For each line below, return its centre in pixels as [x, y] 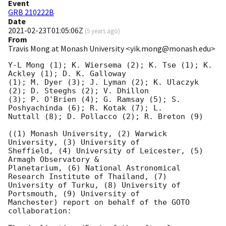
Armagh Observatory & [53, 160]
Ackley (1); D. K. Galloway [67, 74]
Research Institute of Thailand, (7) [88, 177]
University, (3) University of [74, 143]
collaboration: [40, 211]
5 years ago [102, 31]
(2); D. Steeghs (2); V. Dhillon [78, 91]
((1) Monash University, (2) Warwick [88, 134]
